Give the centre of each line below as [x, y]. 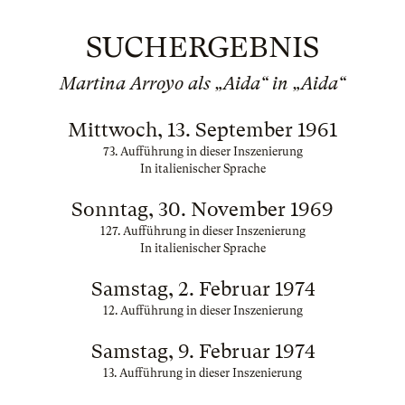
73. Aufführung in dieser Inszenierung [202, 151]
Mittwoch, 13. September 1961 [202, 130]
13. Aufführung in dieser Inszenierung [202, 373]
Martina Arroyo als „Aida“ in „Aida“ [202, 84]
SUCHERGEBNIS [202, 47]
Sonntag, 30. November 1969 [202, 209]
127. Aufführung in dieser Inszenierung [202, 231]
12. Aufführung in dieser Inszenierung [202, 311]
